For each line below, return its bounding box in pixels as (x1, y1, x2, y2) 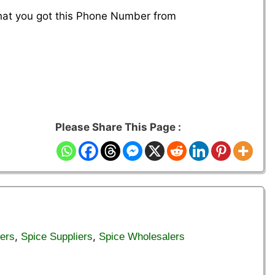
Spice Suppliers (21, 231, 93, 243)
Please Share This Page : (55, 121, 181, 133)
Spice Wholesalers (99, 231, 185, 243)
